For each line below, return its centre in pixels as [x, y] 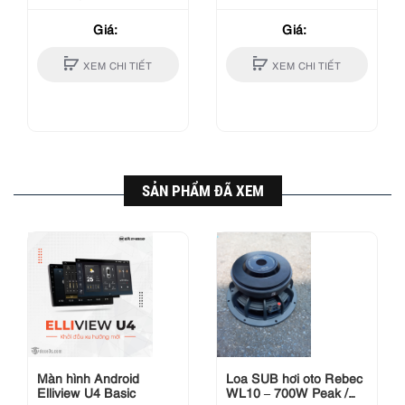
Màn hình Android [88, 378]
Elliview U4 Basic [86, 392]
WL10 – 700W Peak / [287, 392]
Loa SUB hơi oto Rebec [294, 378]
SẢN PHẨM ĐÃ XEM [202, 191]
